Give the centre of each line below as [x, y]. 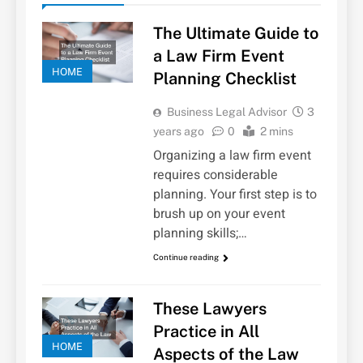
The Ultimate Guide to [235, 34]
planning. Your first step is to [235, 195]
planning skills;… [200, 234]
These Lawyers [209, 308]
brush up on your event [219, 214]
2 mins [276, 132]
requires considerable [215, 175]
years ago [178, 132]
